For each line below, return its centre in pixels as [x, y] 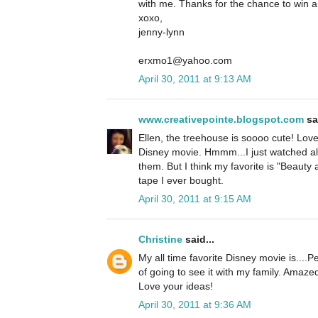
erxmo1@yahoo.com [185, 61]
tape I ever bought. [181, 181]
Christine [160, 240]
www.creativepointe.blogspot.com [221, 120]
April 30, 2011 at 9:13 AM [195, 79]
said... [198, 240]
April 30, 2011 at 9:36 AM [195, 305]
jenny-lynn [161, 32]
